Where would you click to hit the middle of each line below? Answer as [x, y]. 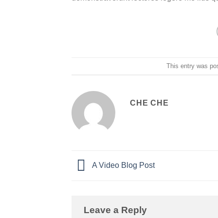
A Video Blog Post [123, 165]
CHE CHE [149, 103]
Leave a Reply [117, 210]
